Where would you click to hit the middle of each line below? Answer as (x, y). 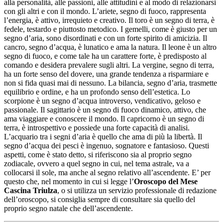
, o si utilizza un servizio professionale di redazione (137, 190)
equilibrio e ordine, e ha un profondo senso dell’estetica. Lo (97, 92)
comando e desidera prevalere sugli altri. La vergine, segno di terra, (109, 65)
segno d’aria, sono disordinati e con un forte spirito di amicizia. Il (106, 38)
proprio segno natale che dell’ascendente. (68, 208)
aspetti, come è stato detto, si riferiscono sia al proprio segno (98, 154)
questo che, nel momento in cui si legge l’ (69, 181)
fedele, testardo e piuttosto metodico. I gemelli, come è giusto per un (111, 29)
